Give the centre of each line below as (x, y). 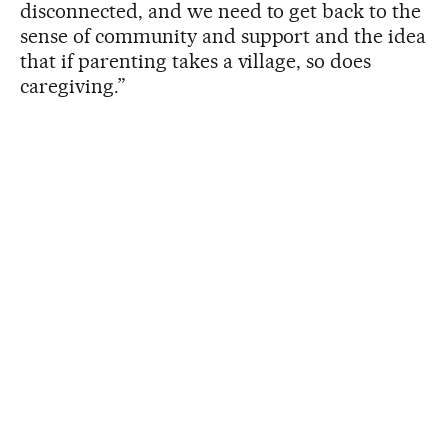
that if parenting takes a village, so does (196, 60)
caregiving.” (73, 85)
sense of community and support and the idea (223, 35)
